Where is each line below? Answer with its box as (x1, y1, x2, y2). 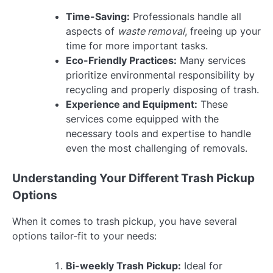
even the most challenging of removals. (66, 142, 247, 155)
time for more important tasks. (66, 40, 208, 52)
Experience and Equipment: (66, 98, 197, 111)
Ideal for (181, 259, 222, 272)
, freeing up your (185, 25, 261, 38)
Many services (177, 54, 246, 67)
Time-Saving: (66, 10, 130, 23)
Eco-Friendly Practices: (66, 54, 177, 67)
